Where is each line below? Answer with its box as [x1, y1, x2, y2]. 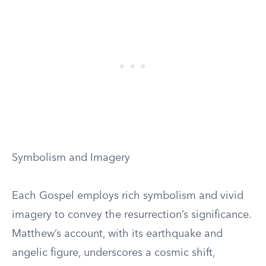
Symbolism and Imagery [12, 153, 130, 163]
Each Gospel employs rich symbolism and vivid [12, 191, 243, 201]
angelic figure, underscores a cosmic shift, [12, 248, 215, 258]
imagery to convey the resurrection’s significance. [12, 210, 251, 220]
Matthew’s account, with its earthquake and [12, 229, 223, 239]
